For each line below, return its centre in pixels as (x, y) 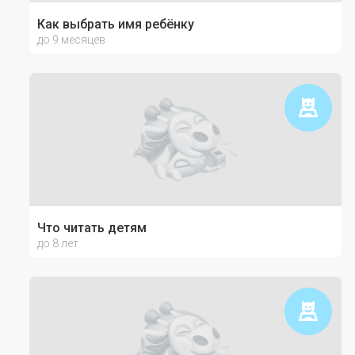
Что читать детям (92, 228)
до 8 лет (57, 243)
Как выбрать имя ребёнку (115, 24)
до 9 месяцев (71, 40)
